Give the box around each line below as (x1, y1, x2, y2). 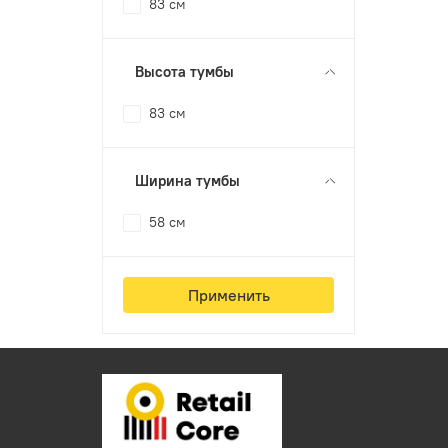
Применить (187, 284, 270, 305)
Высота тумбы (135, 61, 235, 81)
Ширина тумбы (135, 170, 241, 190)
